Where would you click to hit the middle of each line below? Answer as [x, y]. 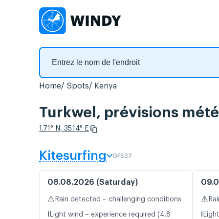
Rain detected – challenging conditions [118, 200]
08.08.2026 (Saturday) [93, 183]
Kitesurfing [73, 156]
